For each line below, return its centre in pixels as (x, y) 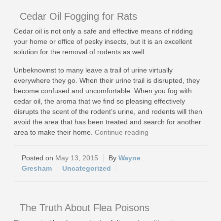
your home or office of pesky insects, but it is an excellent (103, 41)
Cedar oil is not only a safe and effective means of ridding (103, 31)
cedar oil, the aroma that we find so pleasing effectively (99, 101)
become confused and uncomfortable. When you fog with (103, 91)
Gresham (37, 168)
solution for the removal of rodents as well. (80, 52)
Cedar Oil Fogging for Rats (78, 16)
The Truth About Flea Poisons (85, 208)
